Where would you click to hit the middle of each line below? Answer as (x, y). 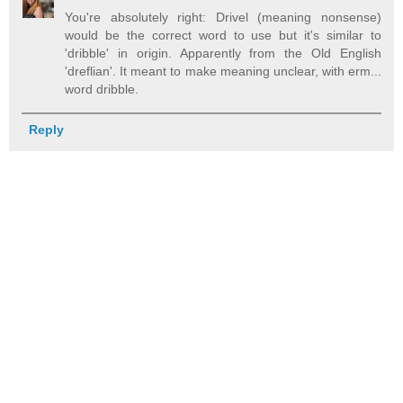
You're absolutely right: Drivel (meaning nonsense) (223, 17)
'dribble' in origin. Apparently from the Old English (223, 53)
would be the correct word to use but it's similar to (223, 35)
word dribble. (102, 89)
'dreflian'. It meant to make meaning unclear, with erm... (223, 71)
